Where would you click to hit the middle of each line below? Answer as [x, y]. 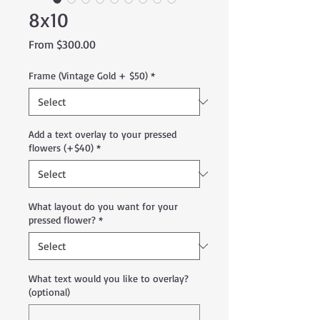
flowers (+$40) [61, 147]
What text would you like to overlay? [109, 278]
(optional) [49, 292]
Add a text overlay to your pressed [102, 134]
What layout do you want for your [103, 206]
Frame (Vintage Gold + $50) [88, 75]
